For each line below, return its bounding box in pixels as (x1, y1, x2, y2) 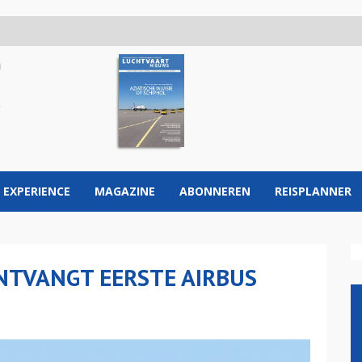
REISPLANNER (275, 183, 351, 199)
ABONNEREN (179, 183, 250, 199)
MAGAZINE (95, 183, 155, 199)
